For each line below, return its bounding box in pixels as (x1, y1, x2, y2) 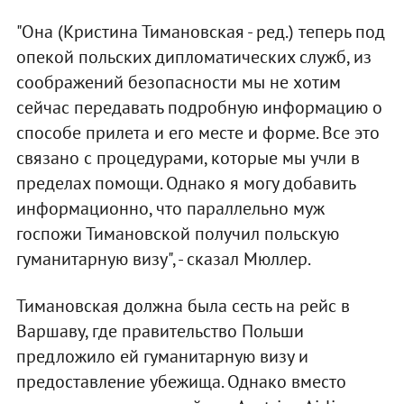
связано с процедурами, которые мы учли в (15, 146, 360, 170)
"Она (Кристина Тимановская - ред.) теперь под (15, 20, 385, 44)
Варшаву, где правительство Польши (15, 319, 304, 344)
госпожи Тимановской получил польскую (15, 222, 339, 246)
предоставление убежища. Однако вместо (15, 370, 346, 394)
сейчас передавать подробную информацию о (15, 96, 382, 120)
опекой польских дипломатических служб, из (15, 45, 372, 69)
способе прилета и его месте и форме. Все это (15, 121, 380, 145)
